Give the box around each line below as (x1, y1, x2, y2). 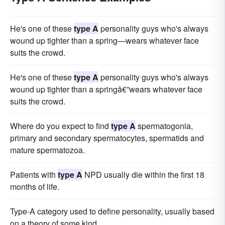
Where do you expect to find (10, 120, 111, 132)
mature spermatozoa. (10, 144, 85, 156)
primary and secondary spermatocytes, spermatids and (10, 132, 204, 144)
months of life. (10, 180, 59, 192)
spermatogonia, (136, 120, 193, 132)
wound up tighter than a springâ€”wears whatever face (10, 83, 202, 95)
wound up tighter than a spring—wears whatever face (10, 34, 199, 46)
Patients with (10, 168, 58, 180)
